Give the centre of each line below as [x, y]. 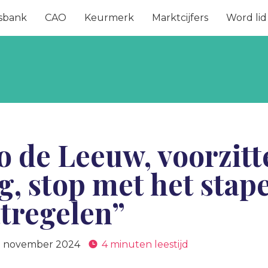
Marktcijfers [180, 18]
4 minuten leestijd [145, 245]
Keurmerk [109, 18]
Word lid [246, 18]
